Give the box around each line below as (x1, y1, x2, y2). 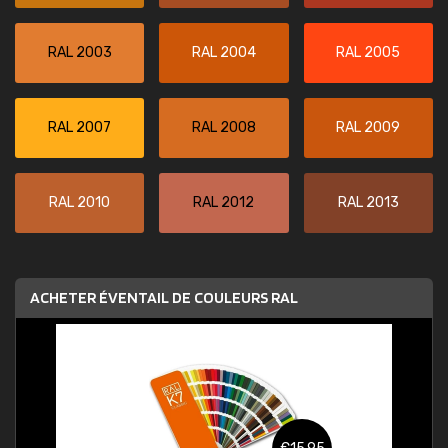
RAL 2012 (193, 194, 255, 211)
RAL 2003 (47, 44, 112, 61)
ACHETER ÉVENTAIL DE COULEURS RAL (30, 288, 298, 307)
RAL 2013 (337, 194, 399, 211)
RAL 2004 (191, 44, 256, 61)
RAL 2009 (336, 119, 401, 136)
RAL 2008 (191, 119, 256, 136)
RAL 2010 (49, 194, 111, 211)
